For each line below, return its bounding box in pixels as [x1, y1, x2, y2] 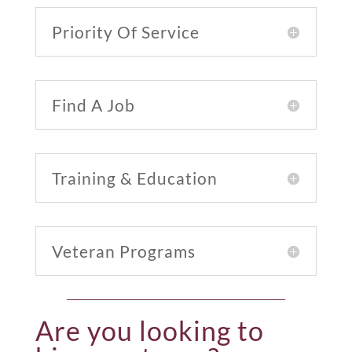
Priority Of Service [51, 22, 200, 42]
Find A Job [51, 95, 135, 115]
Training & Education [51, 168, 218, 188]
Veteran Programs [51, 241, 196, 261]
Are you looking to [35, 314, 264, 346]
